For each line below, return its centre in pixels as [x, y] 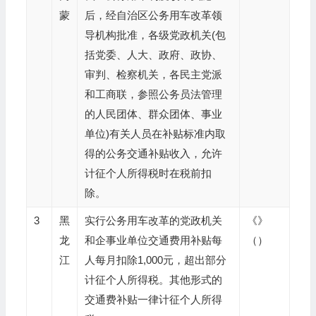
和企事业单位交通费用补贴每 [153, 240]
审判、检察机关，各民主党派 [153, 74]
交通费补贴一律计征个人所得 [153, 299]
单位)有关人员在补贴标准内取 [155, 134]
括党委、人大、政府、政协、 [153, 55]
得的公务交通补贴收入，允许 [153, 153]
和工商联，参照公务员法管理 [153, 94]
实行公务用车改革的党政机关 [153, 220]
